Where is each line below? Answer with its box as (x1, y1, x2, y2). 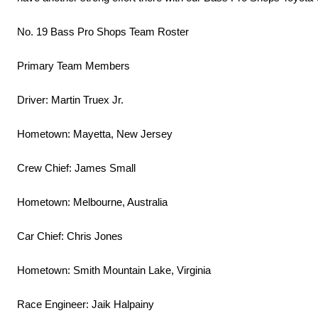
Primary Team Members (17, 60, 130, 72)
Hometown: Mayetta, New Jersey (17, 128, 172, 141)
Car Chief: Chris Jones (17, 230, 123, 243)
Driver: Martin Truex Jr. (17, 94, 124, 106)
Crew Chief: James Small (17, 162, 136, 175)
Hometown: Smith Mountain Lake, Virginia (17, 264, 211, 277)
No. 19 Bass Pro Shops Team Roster (17, 26, 189, 38)
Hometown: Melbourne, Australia (17, 196, 168, 209)
